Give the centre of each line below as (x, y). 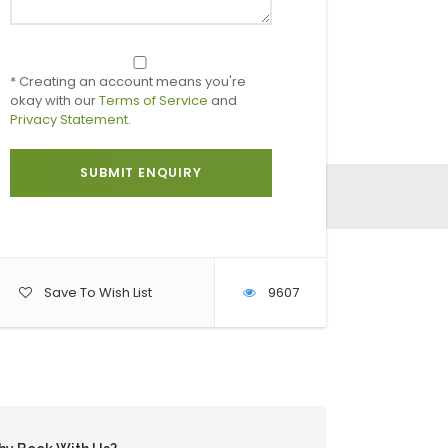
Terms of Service (153, 100)
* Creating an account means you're (128, 81)
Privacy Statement (69, 119)
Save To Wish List (97, 292)
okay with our (54, 100)
